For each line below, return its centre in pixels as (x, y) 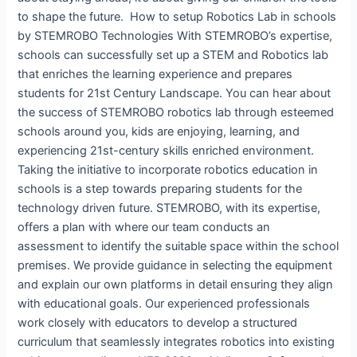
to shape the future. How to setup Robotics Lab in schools (177, 16)
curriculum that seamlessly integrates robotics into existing (177, 341)
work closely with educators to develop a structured (158, 322)
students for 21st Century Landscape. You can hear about (175, 93)
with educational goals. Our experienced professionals (164, 303)
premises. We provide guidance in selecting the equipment (175, 265)
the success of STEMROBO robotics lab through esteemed (176, 112)
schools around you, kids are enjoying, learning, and (159, 131)
